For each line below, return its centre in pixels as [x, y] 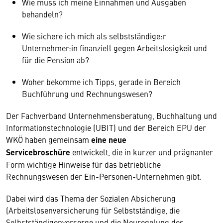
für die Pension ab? [56, 60]
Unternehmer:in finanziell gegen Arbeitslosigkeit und [114, 48]
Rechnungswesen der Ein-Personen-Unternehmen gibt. [106, 176]
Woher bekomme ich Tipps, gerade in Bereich [101, 82]
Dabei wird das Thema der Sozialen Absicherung [91, 198]
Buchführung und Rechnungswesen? [87, 94]
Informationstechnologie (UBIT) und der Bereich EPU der [106, 127]
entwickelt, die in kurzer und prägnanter [142, 152]
